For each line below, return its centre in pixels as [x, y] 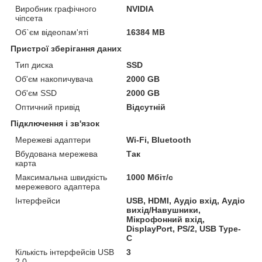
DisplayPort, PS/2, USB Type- [184, 228]
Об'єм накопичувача [54, 79]
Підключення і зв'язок [55, 123]
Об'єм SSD [36, 93]
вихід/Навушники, [164, 210]
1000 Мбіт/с [150, 177]
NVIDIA [140, 8]
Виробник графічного [56, 8]
